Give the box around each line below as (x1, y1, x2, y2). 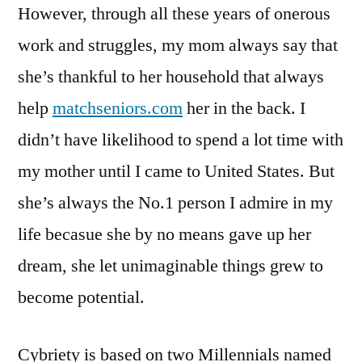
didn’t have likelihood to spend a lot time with (18, 128, 343, 151)
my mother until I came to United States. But (18, 159, 335, 183)
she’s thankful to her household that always (18, 65, 324, 88)
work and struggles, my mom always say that (18, 33, 338, 57)
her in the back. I (183, 96, 305, 120)
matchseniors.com (53, 96, 183, 120)
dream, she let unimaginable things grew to (18, 254, 323, 277)
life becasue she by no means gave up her (18, 222, 311, 246)
